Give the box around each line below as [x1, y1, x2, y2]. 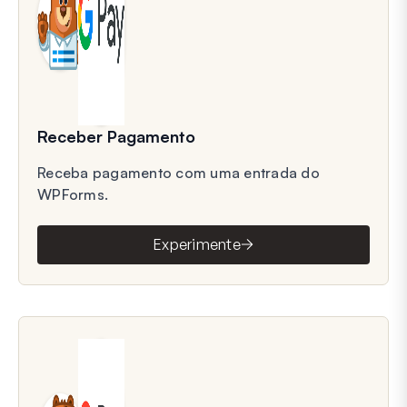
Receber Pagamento [37, 125, 195, 146]
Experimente [154, 235, 241, 254]
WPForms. [37, 184, 108, 203]
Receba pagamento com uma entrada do [37, 163, 320, 182]
